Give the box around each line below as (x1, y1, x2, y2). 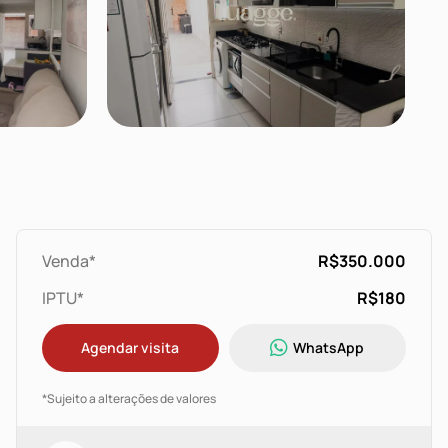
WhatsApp (293, 338, 365, 357)
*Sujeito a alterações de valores (41, 390, 216, 407)
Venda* (41, 250, 96, 272)
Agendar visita (81, 338, 180, 357)
